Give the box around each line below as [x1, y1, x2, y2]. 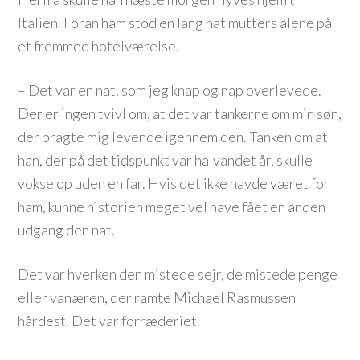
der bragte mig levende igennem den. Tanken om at [18, 128, 329, 145]
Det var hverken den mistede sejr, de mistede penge [18, 265, 338, 283]
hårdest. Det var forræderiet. [18, 312, 201, 329]
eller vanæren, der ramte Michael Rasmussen [18, 288, 297, 306]
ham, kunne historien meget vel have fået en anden [18, 198, 326, 215]
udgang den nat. [18, 221, 116, 239]
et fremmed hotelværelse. [18, 37, 180, 55]
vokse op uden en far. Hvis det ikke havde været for [18, 174, 330, 192]
